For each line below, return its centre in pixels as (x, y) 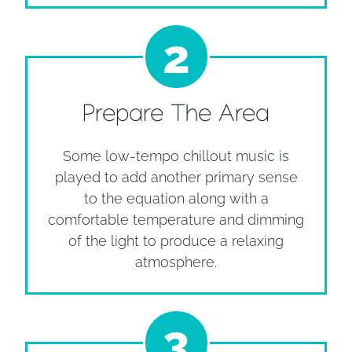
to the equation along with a (176, 198)
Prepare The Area (176, 117)
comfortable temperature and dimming (176, 219)
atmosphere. (176, 262)
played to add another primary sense (176, 177)
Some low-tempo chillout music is (176, 156)
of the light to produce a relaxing (176, 240)
